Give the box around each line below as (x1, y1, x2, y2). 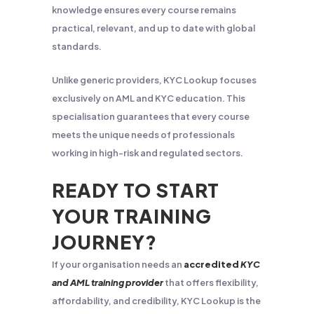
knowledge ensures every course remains (52, 4, 236, 15)
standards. (52, 41, 102, 52)
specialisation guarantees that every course (52, 111, 250, 122)
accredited (184, 259, 240, 270)
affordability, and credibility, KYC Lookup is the (52, 295, 261, 306)
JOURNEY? (52, 230, 157, 254)
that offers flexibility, (163, 277, 259, 288)
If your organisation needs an (52, 259, 184, 270)
